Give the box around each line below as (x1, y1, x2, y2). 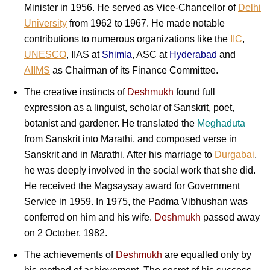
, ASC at (132, 49, 169, 60)
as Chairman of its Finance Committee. (50, 65, 218, 76)
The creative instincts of (24, 87, 127, 98)
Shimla (102, 49, 132, 60)
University (24, 18, 67, 29)
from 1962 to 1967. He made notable (67, 18, 225, 29)
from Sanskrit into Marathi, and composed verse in (24, 134, 237, 145)
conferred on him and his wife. (24, 212, 154, 223)
